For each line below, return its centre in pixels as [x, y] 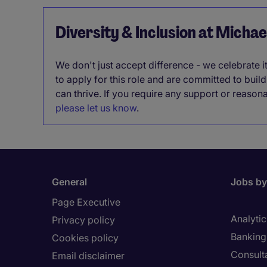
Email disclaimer [88, 256]
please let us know [96, 108]
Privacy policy [83, 220]
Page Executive [86, 202]
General [69, 182]
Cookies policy [85, 238]
